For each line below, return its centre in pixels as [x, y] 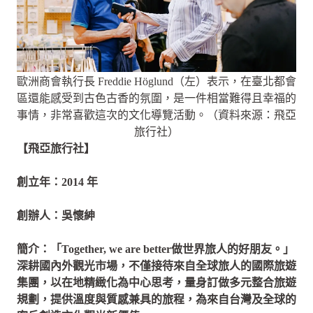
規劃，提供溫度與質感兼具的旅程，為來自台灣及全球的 [156, 299]
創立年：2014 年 [57, 182]
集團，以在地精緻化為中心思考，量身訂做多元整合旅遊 [156, 282]
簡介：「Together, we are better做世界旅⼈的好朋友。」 [155, 249]
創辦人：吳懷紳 [56, 215]
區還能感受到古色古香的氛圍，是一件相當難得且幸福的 [156, 98]
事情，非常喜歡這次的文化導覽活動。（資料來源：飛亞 [156, 115]
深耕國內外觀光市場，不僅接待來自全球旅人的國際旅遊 [156, 265]
